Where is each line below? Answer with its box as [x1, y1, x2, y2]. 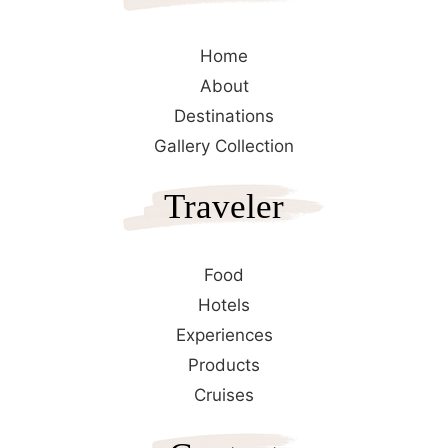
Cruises [194, 385, 254, 405]
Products [188, 355, 260, 375]
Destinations [174, 105, 274, 126]
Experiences [175, 325, 273, 345]
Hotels [198, 295, 250, 315]
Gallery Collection [154, 135, 294, 156]
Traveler [164, 186, 284, 226]
